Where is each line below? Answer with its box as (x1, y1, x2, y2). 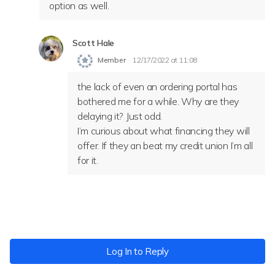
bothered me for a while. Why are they (77, 95, 239, 107)
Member (97, 55, 126, 65)
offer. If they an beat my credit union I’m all (77, 139, 253, 152)
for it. (77, 154, 98, 166)
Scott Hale (72, 37, 115, 48)
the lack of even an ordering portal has (77, 80, 238, 93)
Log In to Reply (106, 246, 169, 257)
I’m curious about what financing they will (77, 125, 250, 137)
